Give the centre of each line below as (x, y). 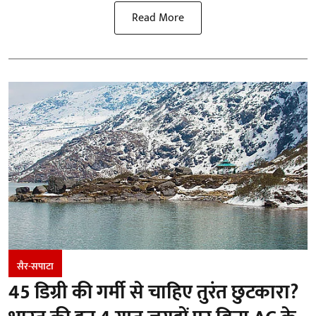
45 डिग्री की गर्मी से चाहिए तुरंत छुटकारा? (153, 293)
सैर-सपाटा (35, 267)
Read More (158, 18)
